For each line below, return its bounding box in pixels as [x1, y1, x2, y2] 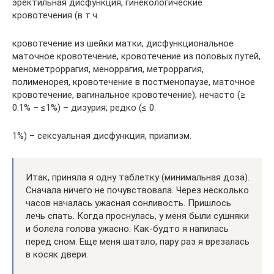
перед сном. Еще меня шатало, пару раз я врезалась [26, 236, 250, 247]
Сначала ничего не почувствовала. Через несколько [26, 185, 249, 196]
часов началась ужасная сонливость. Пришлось [26, 198, 231, 209]
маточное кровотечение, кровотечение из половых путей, [12, 51, 261, 62]
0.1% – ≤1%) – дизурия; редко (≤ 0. [12, 102, 156, 113]
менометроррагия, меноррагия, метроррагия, [12, 64, 204, 75]
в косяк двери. [26, 249, 88, 260]
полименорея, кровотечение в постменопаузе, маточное [12, 76, 255, 87]
